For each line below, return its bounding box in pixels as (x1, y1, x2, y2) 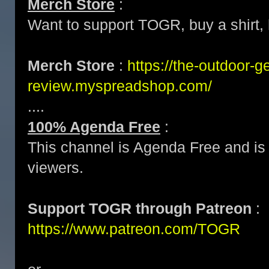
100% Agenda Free (28, 118, 160, 135)
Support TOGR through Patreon (28, 200, 252, 217)
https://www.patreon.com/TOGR (28, 220, 240, 237)
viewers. (28, 159, 83, 176)
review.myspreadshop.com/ (28, 77, 212, 94)
